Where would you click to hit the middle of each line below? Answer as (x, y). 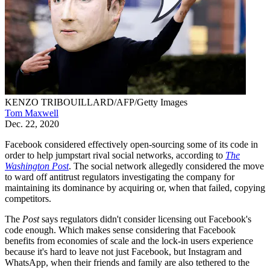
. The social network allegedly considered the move (166, 166)
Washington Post (37, 166)
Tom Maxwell (32, 113)
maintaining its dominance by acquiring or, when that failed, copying (135, 187)
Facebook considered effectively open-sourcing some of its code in (131, 144)
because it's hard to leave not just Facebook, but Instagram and (123, 251)
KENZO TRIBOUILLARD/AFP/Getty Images (96, 102)
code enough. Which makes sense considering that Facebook (120, 230)
